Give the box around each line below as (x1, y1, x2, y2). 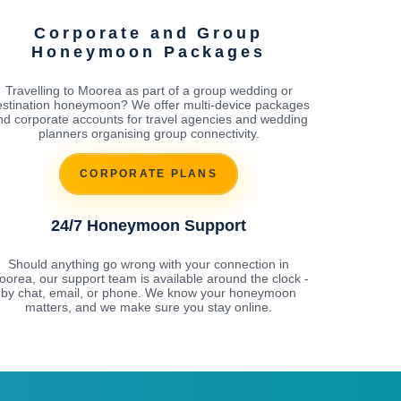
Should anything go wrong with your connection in (8, 256, 289, 271)
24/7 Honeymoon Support (51, 216, 246, 235)
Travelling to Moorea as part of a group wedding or (4, 82, 293, 98)
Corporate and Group (34, 23, 263, 42)
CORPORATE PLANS (80, 167, 218, 181)
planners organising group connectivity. (38, 125, 260, 141)
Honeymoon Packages (31, 42, 266, 61)
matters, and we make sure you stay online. (25, 299, 272, 314)
